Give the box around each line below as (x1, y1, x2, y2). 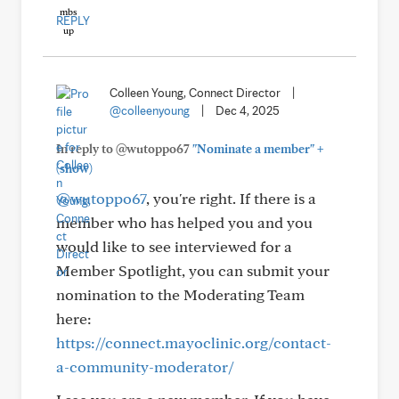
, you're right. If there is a (146, 189, 316, 208)
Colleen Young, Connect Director (110, 85, 281, 100)
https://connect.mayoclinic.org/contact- (56, 333, 331, 352)
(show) (56, 161, 93, 175)
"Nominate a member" (192, 142, 314, 156)
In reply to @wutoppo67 (56, 142, 192, 156)
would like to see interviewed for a (56, 237, 292, 256)
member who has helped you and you (56, 213, 313, 232)
